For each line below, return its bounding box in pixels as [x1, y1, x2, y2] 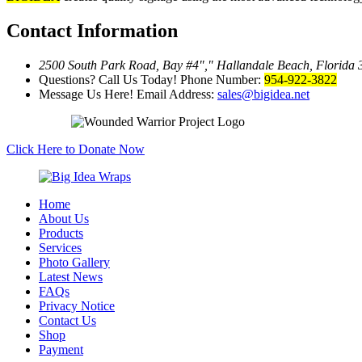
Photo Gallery [39, 255, 110, 270]
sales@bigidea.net [217, 87, 309, 102]
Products [39, 226, 83, 241]
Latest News [39, 270, 103, 284]
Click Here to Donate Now [6, 142, 145, 157]
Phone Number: [180, 73, 264, 87]
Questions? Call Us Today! [39, 73, 180, 87]
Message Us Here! [39, 87, 137, 102]
